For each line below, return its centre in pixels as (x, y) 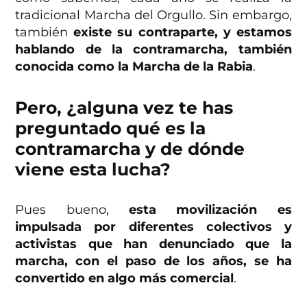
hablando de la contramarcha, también (153, 50)
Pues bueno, (72, 210)
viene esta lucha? (93, 170)
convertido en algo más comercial (125, 279)
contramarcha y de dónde (130, 149)
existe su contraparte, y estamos (183, 33)
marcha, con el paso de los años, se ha (153, 261)
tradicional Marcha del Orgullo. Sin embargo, (153, 15)
